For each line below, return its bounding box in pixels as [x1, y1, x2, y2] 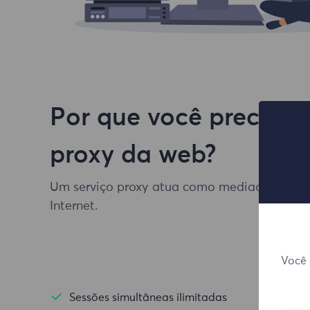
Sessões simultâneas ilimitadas [69, 292, 227, 303]
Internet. [50, 200, 98, 212]
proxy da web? [50, 143, 217, 168]
